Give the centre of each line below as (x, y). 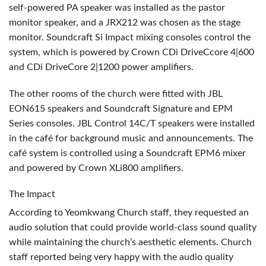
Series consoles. (43, 123)
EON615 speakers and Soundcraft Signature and (111, 108)
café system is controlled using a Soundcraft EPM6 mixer (127, 153)
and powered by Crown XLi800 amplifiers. (96, 168)
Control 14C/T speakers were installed (173, 123)
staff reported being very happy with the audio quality (121, 257)
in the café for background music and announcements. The (131, 138)
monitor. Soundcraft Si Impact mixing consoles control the (130, 37)
